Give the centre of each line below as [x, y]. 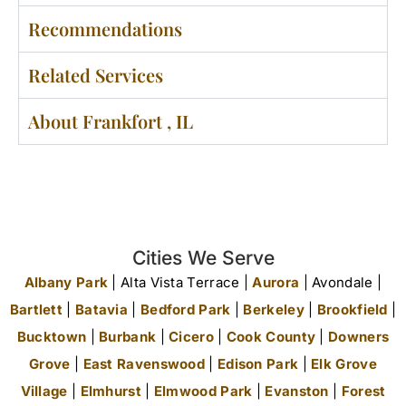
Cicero [191, 336]
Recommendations [105, 29]
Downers [359, 336]
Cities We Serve [203, 257]
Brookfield [352, 309]
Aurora [276, 282]
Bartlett [36, 309]
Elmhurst [111, 391]
